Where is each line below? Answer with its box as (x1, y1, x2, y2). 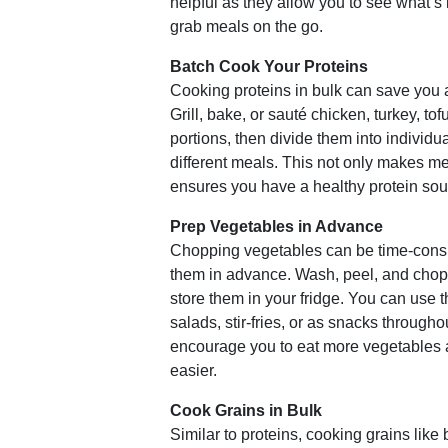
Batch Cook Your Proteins (170, 58, 368, 75)
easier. (170, 362, 217, 379)
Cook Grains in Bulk (170, 402, 322, 419)
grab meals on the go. (170, 18, 323, 35)
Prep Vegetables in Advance (170, 218, 383, 235)
